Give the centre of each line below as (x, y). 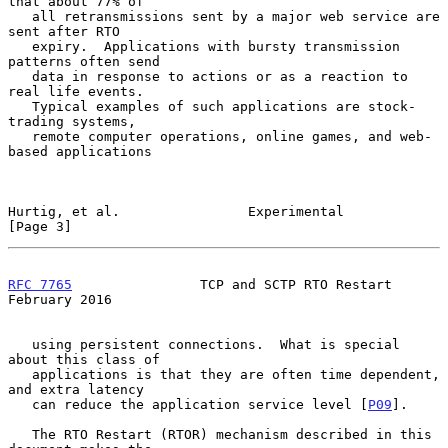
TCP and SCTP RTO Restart (232, 284)
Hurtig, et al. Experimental (176, 211)
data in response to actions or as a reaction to (20, 76)
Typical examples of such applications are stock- (20, 106)
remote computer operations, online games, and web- (20, 136)
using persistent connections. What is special (20, 344)
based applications (80, 151)
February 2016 (60, 299)
